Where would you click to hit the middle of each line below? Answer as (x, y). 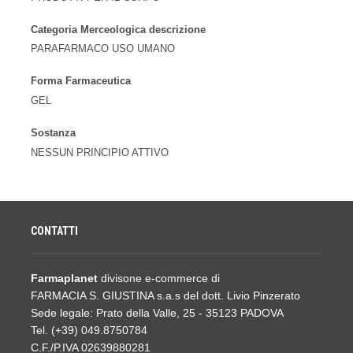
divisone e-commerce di (160, 278)
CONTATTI (54, 230)
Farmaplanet (66, 278)
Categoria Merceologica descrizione (118, 30)
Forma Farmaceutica (81, 82)
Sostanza (53, 133)
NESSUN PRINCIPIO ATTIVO (100, 152)
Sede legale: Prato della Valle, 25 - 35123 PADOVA (157, 312)
